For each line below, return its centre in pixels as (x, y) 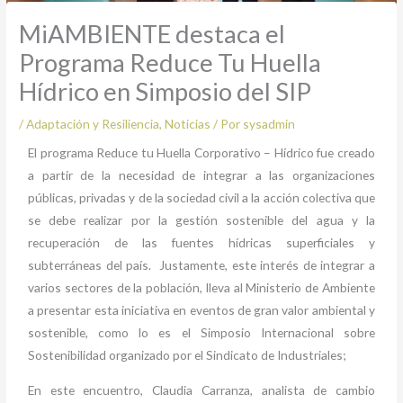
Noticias (188, 124)
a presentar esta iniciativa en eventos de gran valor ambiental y (201, 310)
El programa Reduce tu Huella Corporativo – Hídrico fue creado (201, 153)
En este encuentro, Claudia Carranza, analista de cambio (201, 390)
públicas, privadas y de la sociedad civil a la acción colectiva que (201, 198)
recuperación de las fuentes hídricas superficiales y (201, 243)
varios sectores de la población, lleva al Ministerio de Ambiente (201, 288)
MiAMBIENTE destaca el (152, 34)
